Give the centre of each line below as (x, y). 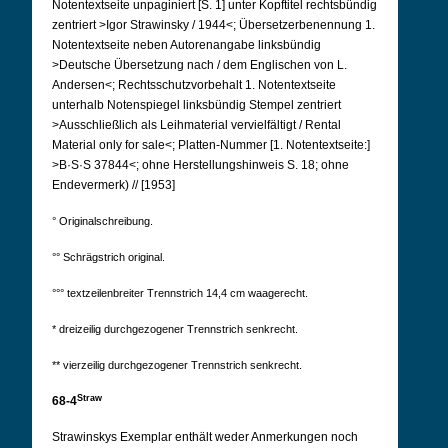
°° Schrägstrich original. (108, 257)
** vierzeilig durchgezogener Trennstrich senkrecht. (177, 365)
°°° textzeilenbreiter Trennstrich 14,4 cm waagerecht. (180, 293)
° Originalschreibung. (102, 221)
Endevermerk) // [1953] (113, 185)
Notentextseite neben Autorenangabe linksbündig (186, 45)
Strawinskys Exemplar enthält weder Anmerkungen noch (205, 437)
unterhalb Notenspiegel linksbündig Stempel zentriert (196, 105)
